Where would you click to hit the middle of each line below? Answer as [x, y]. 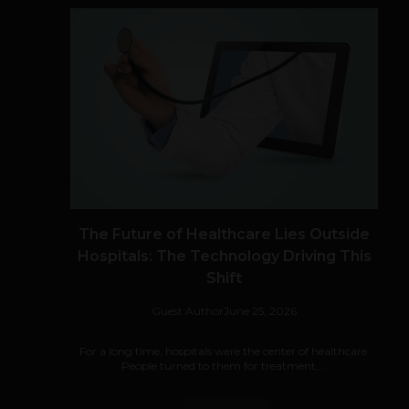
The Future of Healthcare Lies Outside [224, 234]
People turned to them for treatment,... [224, 366]
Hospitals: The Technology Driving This [224, 256]
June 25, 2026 [260, 311]
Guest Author [188, 311]
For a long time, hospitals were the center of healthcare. [224, 351]
